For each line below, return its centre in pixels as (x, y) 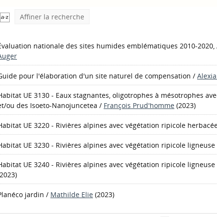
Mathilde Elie (72, 194)
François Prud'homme (139, 105)
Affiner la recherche (52, 17)
